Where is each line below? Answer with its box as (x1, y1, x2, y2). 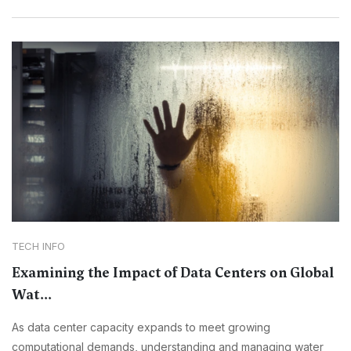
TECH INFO (12, 240, 65, 253)
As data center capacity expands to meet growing (12, 320, 270, 335)
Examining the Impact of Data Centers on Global (12, 263, 334, 283)
